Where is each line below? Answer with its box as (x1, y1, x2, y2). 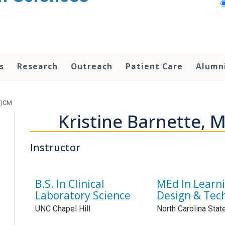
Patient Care (126, 60, 183, 72)
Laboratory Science (35, 188, 131, 202)
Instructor (30, 140, 81, 154)
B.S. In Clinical (35, 176, 105, 191)
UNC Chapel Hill (35, 203, 91, 213)
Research (17, 60, 58, 72)
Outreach (71, 60, 113, 72)
